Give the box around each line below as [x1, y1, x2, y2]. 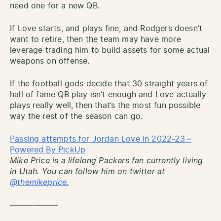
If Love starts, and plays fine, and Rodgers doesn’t [10, 24, 203, 33]
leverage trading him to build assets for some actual [10, 46, 210, 54]
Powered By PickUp [10, 146, 86, 154]
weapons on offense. [10, 57, 90, 65]
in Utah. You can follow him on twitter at [10, 167, 165, 176]
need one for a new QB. [10, 1, 100, 10]
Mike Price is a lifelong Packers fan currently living [10, 156, 203, 165]
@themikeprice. [10, 178, 69, 186]
